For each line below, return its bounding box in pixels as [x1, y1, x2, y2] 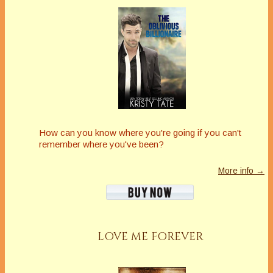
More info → [218, 166, 264, 176]
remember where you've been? [39, 139, 164, 150]
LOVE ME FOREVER [97, 229, 204, 245]
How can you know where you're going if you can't [39, 127, 241, 138]
